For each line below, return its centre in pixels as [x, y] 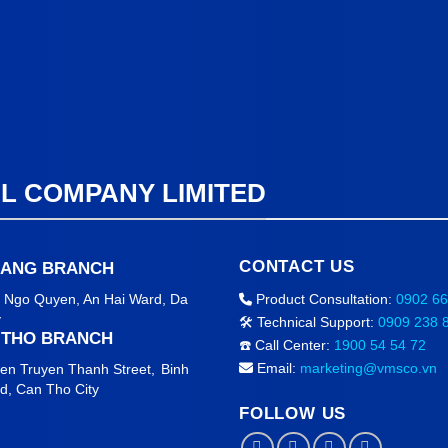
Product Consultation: [324, 298]
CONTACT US [297, 266]
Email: [276, 367]
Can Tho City [57, 388]
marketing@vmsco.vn [368, 367]
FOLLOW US [293, 413]
